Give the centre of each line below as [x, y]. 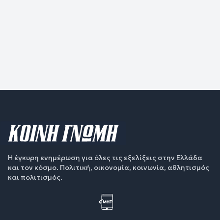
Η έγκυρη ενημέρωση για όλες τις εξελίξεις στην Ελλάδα [105, 157]
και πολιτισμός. [35, 177]
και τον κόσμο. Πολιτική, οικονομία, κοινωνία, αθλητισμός [109, 167]
